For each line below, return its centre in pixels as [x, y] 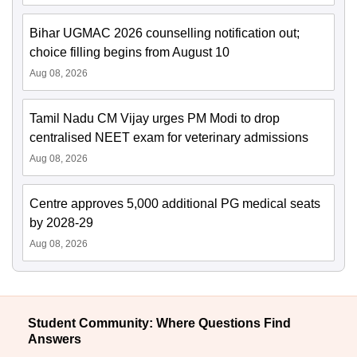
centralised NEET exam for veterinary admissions [169, 138]
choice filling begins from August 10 [129, 53]
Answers [55, 339]
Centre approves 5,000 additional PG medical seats [175, 204]
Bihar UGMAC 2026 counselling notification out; [165, 33]
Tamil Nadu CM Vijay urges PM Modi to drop [155, 119]
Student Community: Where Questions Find [159, 324]
